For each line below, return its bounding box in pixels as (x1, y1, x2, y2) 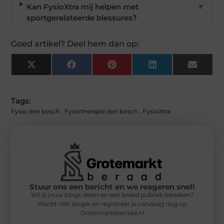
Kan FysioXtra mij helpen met (26, 2, 138, 12)
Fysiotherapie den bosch (64, 107, 138, 115)
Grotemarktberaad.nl (80, 208, 144, 216)
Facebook (75, 63, 114, 73)
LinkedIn (156, 63, 190, 73)
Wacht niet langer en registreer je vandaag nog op (37, 199, 187, 207)
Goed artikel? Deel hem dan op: (11, 39, 139, 49)
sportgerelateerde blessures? (26, 13, 137, 23)
